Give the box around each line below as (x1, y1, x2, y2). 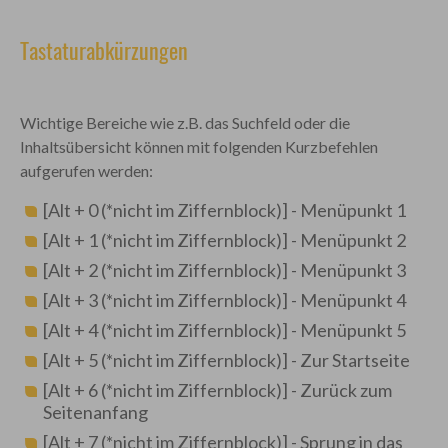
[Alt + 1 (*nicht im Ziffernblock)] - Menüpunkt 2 (42, 229, 406, 251)
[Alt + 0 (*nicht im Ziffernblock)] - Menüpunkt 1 (42, 199, 406, 221)
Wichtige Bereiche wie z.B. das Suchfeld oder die (19, 113, 350, 132)
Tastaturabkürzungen (19, 34, 188, 66)
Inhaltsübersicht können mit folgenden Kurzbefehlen (19, 137, 378, 156)
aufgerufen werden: (19, 161, 153, 180)
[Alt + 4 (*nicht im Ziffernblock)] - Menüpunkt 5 (42, 319, 406, 341)
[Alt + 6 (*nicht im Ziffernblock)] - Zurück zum (42, 379, 392, 401)
